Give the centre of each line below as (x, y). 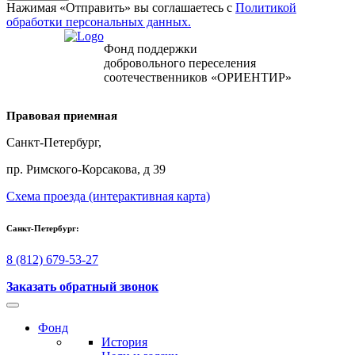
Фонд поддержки (150, 48)
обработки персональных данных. (99, 21)
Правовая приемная (62, 115)
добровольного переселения (179, 63)
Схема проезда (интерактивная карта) (108, 196)
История (124, 342)
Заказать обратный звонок (82, 286)
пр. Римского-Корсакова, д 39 (86, 169)
